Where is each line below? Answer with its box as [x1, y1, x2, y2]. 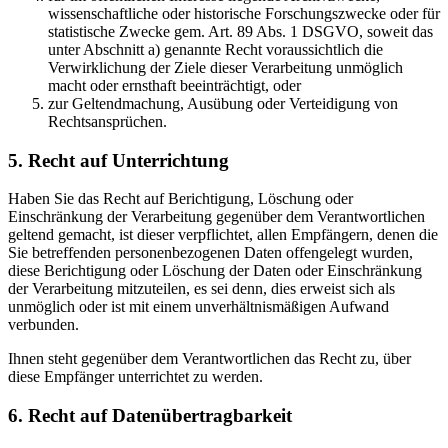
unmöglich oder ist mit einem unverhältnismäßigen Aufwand [8, 298, 389, 316]
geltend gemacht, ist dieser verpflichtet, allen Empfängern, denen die [8, 226, 438, 244]
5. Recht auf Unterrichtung [8, 149, 229, 171]
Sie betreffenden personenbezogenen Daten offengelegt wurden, [8, 244, 413, 262]
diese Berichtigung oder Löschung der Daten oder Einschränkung [8, 262, 422, 280]
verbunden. [8, 316, 79, 334]
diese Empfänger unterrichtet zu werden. [8, 368, 263, 386]
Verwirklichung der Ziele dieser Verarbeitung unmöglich [48, 59, 403, 77]
